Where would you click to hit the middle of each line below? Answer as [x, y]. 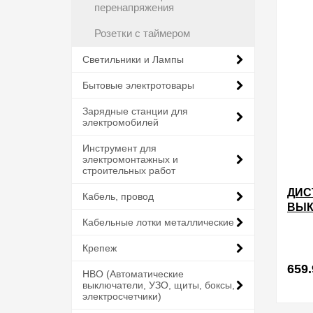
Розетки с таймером [142, 34]
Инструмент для [119, 148]
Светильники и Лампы [133, 59]
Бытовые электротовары [138, 85]
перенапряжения [134, 8]
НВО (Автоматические [133, 274]
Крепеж [100, 248]
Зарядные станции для [135, 111]
